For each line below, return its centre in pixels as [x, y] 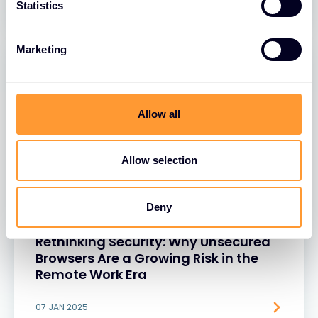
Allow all [159, 114]
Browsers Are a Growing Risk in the [147, 258]
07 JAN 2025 [62, 307]
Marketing [42, 49]
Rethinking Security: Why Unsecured [153, 242]
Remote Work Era [91, 274]
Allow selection [159, 160]
